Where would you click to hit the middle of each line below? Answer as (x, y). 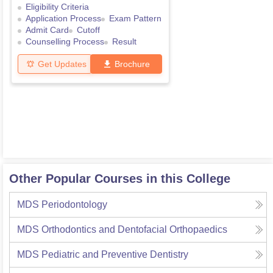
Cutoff (88, 30)
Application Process (63, 19)
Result (124, 42)
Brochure (132, 64)
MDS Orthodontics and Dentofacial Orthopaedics (122, 230)
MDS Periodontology (62, 205)
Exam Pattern (135, 19)
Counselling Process (65, 42)
